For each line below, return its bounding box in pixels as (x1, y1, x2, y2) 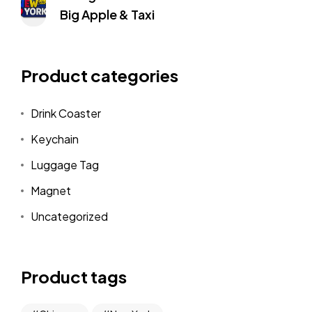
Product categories (20, 64, 178, 86)
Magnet (31, 182, 72, 198)
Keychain (31, 131, 79, 146)
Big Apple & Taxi (60, 6, 155, 22)
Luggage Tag (31, 157, 100, 172)
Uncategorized (31, 208, 109, 224)
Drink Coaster (31, 105, 102, 120)
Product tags (20, 265, 127, 287)
